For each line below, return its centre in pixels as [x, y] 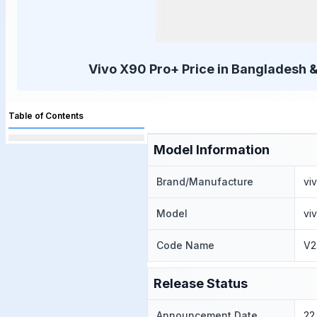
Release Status [201, 283]
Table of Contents [46, 116]
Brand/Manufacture [205, 181]
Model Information [212, 150]
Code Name [185, 245]
